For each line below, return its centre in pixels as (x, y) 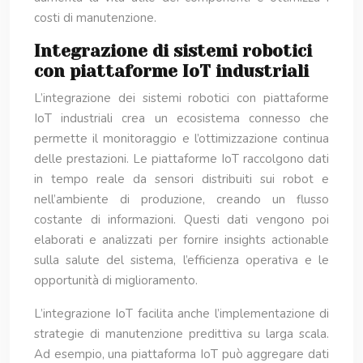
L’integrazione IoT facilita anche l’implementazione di (181, 314)
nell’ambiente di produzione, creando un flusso (181, 199)
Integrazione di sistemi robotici (173, 51)
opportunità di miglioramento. (116, 280)
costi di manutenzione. (95, 18)
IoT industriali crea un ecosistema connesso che (181, 118)
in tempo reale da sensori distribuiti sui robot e (181, 179)
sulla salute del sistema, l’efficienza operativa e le (181, 260)
